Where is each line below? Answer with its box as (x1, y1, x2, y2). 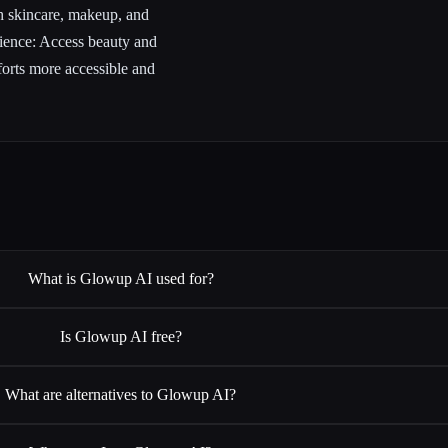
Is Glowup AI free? (59, 327, 182, 345)
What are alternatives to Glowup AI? (5, 385, 237, 403)
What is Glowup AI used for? (27, 269, 214, 287)
